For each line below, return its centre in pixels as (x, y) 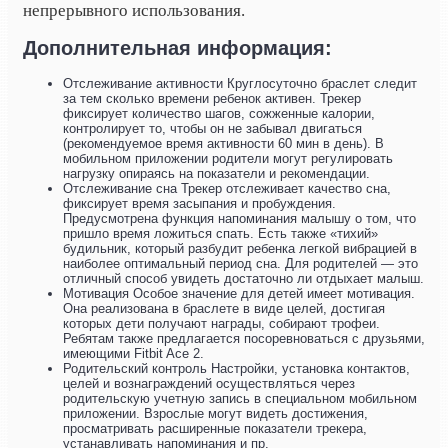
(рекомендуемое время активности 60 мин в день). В (223, 144)
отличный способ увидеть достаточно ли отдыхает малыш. (243, 279)
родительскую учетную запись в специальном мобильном (240, 399)
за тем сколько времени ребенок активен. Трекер (212, 99)
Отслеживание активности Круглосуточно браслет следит (240, 84)
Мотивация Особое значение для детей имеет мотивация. (239, 294)
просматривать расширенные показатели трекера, (215, 429)
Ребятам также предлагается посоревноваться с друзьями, (244, 339)
